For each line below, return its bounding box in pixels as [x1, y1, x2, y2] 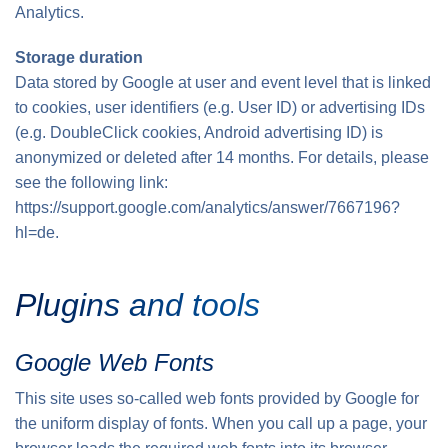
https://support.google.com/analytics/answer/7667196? [15, 199, 400, 216]
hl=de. [15, 224, 59, 241]
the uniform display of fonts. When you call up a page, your [15, 415, 427, 432]
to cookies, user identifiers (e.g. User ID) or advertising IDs [15, 99, 425, 116]
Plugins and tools [15, 287, 260, 323]
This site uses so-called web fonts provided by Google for [15, 390, 419, 407]
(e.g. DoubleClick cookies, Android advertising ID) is [15, 124, 383, 141]
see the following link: [15, 174, 168, 191]
